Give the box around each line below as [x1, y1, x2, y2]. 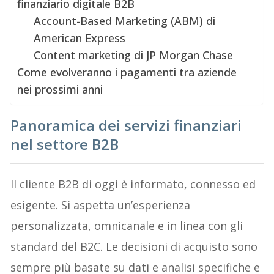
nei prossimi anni [17, 81, 103, 97]
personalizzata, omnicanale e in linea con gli [10, 218, 243, 233]
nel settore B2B [10, 133, 119, 154]
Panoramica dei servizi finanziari [10, 114, 242, 135]
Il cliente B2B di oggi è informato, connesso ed [10, 176, 256, 191]
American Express [34, 30, 126, 45]
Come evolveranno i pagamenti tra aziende [17, 64, 237, 80]
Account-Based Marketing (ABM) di [34, 13, 216, 28]
